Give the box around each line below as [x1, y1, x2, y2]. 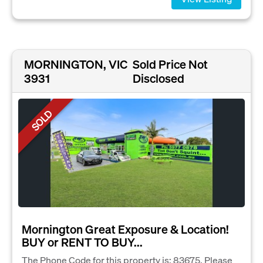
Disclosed [132, 70, 184, 86]
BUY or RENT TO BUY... [22, 234, 143, 249]
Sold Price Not [132, 56, 208, 72]
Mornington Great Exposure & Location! [22, 221, 228, 237]
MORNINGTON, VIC [24, 56, 127, 72]
